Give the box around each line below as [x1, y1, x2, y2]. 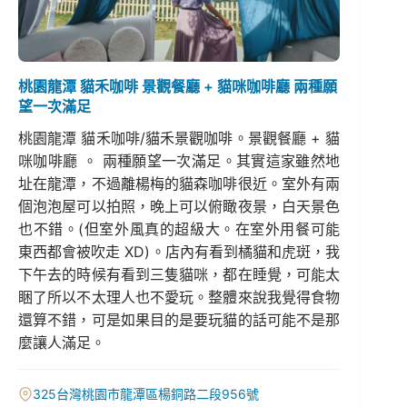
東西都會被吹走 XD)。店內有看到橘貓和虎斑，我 [18, 242, 341, 261]
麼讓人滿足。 [18, 333, 105, 352]
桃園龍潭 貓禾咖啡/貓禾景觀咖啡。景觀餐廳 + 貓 [18, 128, 341, 147]
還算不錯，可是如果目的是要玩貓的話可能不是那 [18, 310, 341, 329]
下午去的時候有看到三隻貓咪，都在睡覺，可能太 [18, 264, 341, 283]
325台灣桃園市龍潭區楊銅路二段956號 [33, 386, 259, 402]
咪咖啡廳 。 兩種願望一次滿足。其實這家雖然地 [18, 151, 341, 170]
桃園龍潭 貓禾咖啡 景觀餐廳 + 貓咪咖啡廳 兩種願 [18, 76, 337, 95]
